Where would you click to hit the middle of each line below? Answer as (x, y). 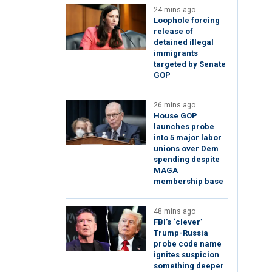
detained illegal (184, 42)
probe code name (188, 244)
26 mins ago (175, 105)
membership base (189, 182)
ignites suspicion (186, 255)
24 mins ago (175, 10)
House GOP (175, 116)
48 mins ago (175, 212)
